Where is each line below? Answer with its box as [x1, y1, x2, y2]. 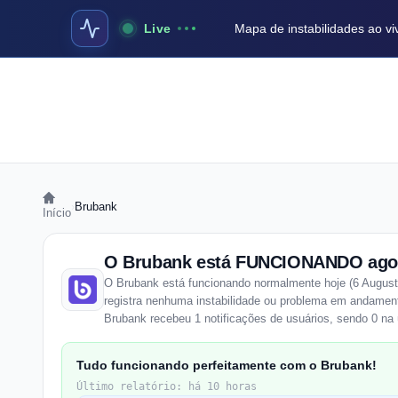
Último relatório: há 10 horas [76, 380, 257, 393]
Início [43, 206, 71, 219]
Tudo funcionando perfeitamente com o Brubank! [76, 358, 377, 372]
